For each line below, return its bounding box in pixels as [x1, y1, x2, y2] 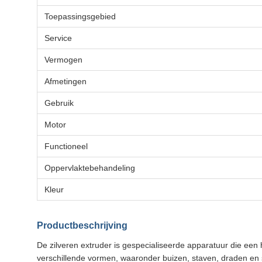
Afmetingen [44, 77, 87, 86]
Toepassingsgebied [44, 12, 116, 21]
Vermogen [44, 55, 82, 64]
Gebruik [44, 98, 74, 108]
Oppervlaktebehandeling [44, 163, 135, 173]
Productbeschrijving [37, 220, 127, 230]
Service [44, 33, 72, 43]
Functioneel [44, 142, 88, 151]
